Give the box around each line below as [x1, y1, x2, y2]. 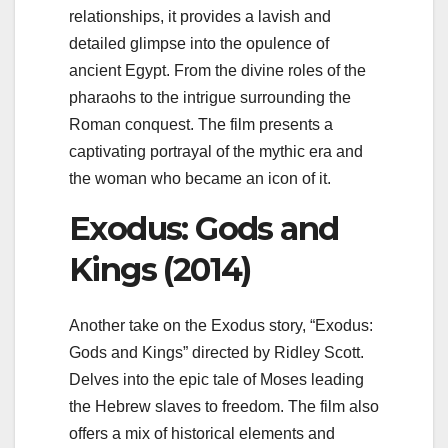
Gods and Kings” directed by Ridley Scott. [69, 344, 364, 362]
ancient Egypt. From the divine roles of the [69, 61, 366, 79]
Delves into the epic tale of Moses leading [69, 371, 364, 389]
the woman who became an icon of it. [69, 169, 331, 187]
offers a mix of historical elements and [69, 425, 335, 443]
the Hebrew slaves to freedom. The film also [69, 398, 379, 416]
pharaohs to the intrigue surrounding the [69, 88, 351, 106]
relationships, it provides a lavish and [69, 7, 331, 25]
